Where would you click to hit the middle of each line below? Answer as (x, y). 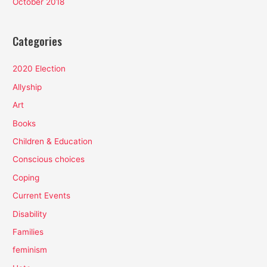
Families (28, 232)
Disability (30, 214)
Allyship (27, 87)
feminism (30, 250)
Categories (38, 41)
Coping (26, 177)
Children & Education (53, 141)
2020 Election (39, 69)
